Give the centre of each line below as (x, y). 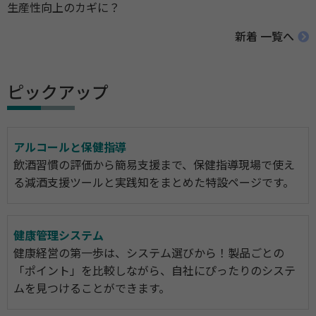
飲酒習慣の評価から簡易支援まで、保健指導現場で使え (154, 166)
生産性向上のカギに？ (63, 8)
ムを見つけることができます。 (92, 289)
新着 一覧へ (265, 37)
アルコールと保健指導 (70, 148)
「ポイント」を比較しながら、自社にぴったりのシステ (154, 272)
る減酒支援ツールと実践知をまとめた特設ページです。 (154, 183)
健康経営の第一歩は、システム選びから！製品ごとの (149, 254)
